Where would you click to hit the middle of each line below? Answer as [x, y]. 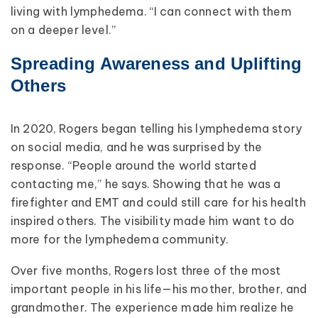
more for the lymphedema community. [120, 239]
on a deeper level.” [64, 29]
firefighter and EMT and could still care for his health [158, 202]
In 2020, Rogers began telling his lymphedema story [157, 128]
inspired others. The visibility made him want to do [153, 220]
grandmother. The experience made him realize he [153, 308]
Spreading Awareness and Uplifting [157, 63]
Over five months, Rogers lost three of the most [146, 271]
